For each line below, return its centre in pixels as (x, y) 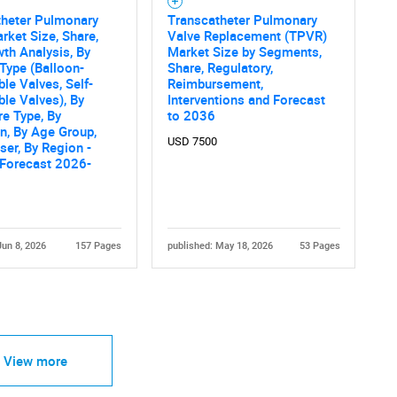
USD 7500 (192, 141)
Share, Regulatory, (220, 67)
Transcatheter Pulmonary (242, 19)
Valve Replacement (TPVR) (247, 35)
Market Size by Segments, (244, 51)
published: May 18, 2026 (220, 245)
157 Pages (98, 245)
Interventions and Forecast (246, 99)
